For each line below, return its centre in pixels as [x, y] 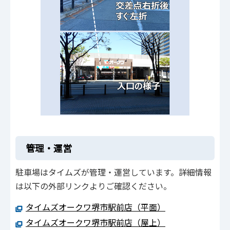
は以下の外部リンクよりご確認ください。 [93, 186]
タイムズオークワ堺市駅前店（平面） [95, 207]
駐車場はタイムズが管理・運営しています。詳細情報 [113, 172]
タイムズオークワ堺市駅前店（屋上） [95, 223]
